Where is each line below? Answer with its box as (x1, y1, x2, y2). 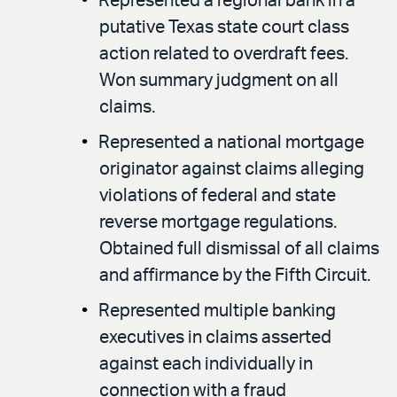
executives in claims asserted (99, 329, 331, 347)
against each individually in (99, 355, 313, 374)
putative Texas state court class (99, 19, 349, 37)
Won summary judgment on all (99, 72, 339, 90)
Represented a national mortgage (98, 134, 364, 152)
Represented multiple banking (98, 302, 336, 321)
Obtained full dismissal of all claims (99, 240, 379, 259)
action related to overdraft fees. (99, 45, 348, 64)
